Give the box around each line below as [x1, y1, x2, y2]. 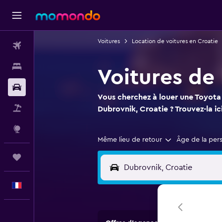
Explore [34, 125, 58, 132]
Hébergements [34, 63, 81, 70]
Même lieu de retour [97, 136, 162, 143]
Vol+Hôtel [34, 105, 65, 111]
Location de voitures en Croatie [131, 38, 218, 44]
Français [34, 182, 59, 189]
